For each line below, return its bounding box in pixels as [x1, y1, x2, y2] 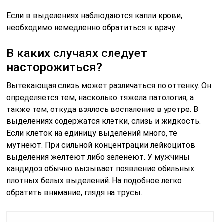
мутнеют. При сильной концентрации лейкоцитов [6, 140, 196, 150]
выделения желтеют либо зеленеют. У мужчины [6, 152, 190, 162]
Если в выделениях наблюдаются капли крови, [6, 11, 183, 20]
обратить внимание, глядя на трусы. [6, 188, 143, 197]
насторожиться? [6, 60, 103, 74]
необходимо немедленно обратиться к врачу [6, 23, 176, 32]
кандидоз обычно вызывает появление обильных [6, 164, 195, 173]
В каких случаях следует [6, 46, 148, 60]
